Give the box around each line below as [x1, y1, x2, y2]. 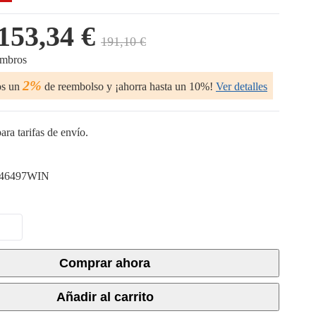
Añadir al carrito [56, 290, 154, 304]
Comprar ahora [59, 256, 150, 270]
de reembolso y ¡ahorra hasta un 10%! [42, 80, 213, 92]
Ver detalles [216, 80, 267, 92]
